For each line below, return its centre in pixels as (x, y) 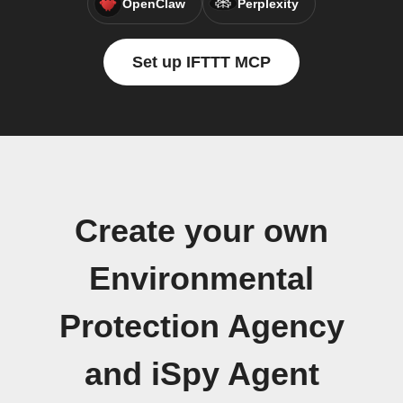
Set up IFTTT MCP (201, 62)
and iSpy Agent (201, 374)
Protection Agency (201, 327)
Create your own (201, 231)
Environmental (201, 279)
